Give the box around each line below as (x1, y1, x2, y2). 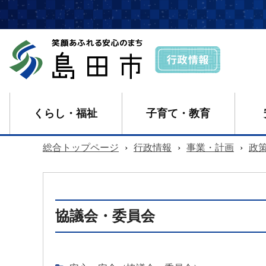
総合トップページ (43, 142, 119, 153)
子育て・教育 (145, 107, 210, 120)
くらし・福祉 (33, 107, 97, 120)
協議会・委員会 (55, 208, 155, 224)
